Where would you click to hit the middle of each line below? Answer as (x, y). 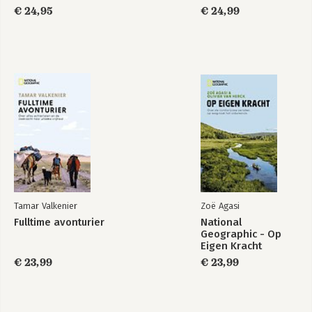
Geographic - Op (241, 234)
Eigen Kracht (231, 246)
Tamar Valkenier (46, 206)
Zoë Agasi (220, 206)
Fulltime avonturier (59, 222)
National (221, 222)
